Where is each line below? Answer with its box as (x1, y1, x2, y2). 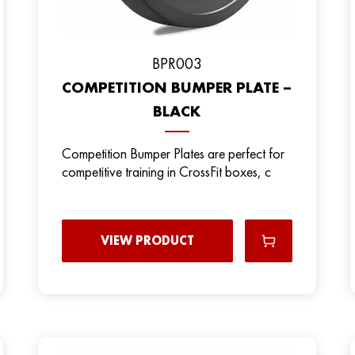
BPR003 (151, 52, 202, 74)
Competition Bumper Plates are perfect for (61, 143, 284, 162)
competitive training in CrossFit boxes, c (61, 162, 271, 181)
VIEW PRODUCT (100, 231, 194, 249)
